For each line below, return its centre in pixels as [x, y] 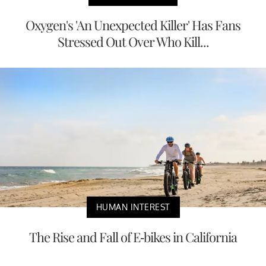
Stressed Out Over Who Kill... [133, 42]
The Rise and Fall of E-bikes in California [133, 237]
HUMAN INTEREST [133, 207]
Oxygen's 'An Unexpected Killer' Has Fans [133, 25]
